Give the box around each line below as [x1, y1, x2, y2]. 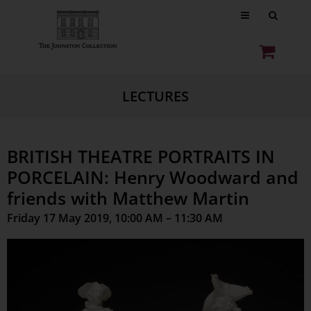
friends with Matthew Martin [7, 186, 249, 210]
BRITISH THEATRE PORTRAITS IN [7, 144, 275, 168]
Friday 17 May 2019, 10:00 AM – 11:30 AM [7, 210, 223, 226]
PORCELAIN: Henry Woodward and [7, 165, 299, 189]
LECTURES [122, 87, 189, 106]
